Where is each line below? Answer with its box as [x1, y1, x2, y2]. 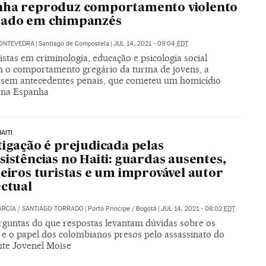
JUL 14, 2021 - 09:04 [113, 39, 177, 47]
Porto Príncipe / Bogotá [87, 205, 157, 213]
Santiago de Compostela [38, 39, 109, 47]
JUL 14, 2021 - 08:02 [160, 205, 224, 213]
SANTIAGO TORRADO [21, 205, 84, 213]
